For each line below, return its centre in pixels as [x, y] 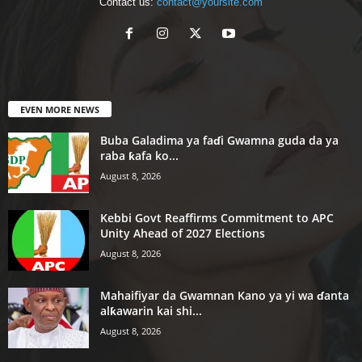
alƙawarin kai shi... [151, 310]
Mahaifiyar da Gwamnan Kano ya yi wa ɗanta [225, 295]
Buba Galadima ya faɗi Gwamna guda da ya [219, 140]
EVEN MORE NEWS [60, 109]
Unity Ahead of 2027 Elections [183, 233]
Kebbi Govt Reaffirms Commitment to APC [217, 217]
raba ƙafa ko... [139, 155]
